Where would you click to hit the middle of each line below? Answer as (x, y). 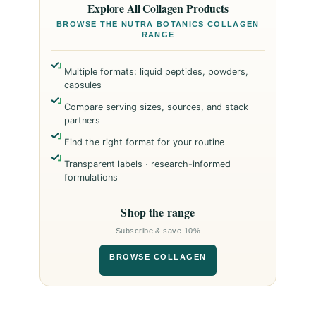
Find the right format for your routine (144, 142)
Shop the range (158, 212)
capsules (83, 85)
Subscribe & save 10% (158, 231)
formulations (91, 178)
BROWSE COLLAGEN (158, 257)
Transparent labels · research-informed (147, 164)
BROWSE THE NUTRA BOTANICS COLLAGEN (158, 24)
